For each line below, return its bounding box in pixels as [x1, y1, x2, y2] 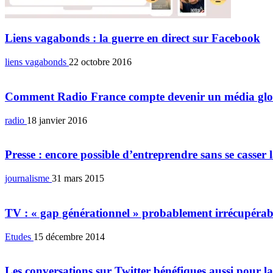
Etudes [5, 231, 34, 242]
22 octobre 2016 [69, 57, 132, 68]
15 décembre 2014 [34, 231, 105, 242]
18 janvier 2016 [27, 115, 87, 126]
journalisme [5, 173, 52, 184]
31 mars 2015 [52, 173, 104, 184]
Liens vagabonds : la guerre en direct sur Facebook [5, 32, 260, 45]
